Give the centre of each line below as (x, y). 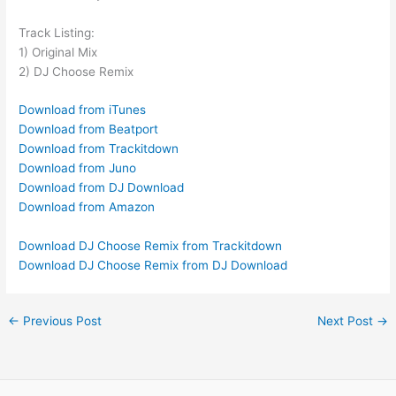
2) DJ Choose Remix (76, 71)
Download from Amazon (87, 207)
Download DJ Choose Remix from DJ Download (153, 266)
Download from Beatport (89, 129)
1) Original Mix (58, 52)
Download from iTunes (83, 110)
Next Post (346, 321)
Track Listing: (57, 32)
